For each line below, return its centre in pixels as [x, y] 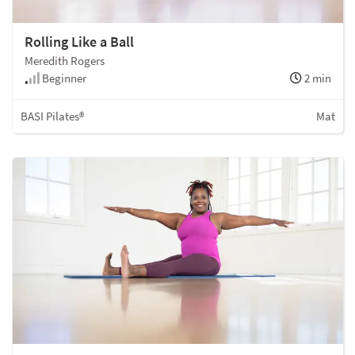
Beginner [63, 78]
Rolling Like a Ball [79, 41]
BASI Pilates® [52, 116]
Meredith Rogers [65, 60]
